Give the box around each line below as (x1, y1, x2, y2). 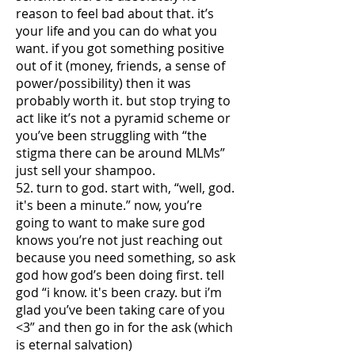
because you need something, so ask (16, 249, 235, 266)
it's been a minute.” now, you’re (16, 197, 202, 214)
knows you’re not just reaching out (16, 231, 223, 249)
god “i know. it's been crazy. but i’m (16, 284, 222, 301)
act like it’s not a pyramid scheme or (16, 109, 231, 127)
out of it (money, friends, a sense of (16, 57, 225, 74)
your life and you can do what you (16, 22, 217, 40)
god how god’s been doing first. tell (16, 266, 224, 284)
